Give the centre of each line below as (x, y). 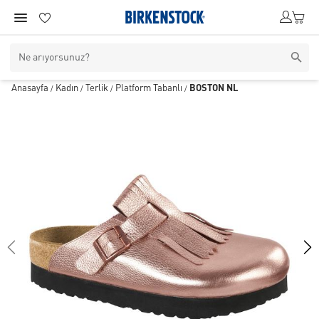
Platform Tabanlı (149, 89)
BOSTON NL (214, 89)
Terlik (97, 89)
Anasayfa (30, 89)
